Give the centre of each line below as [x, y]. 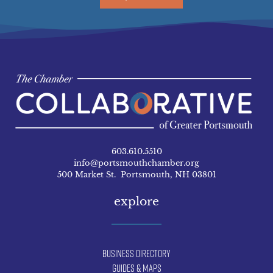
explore [136, 201]
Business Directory [136, 254]
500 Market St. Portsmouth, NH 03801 [136, 175]
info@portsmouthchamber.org [136, 163]
